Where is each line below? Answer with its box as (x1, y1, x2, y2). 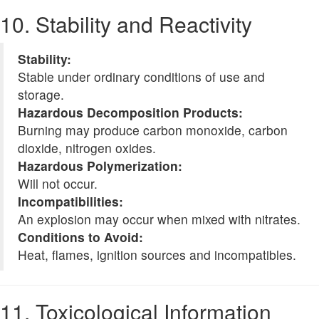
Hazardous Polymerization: (18, 157, 182, 175)
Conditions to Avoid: (18, 228, 143, 246)
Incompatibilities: (18, 192, 123, 211)
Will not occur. (18, 174, 98, 193)
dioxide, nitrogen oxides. (18, 139, 156, 157)
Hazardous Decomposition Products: (18, 103, 243, 122)
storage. (18, 85, 64, 104)
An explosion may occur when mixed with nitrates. (18, 210, 300, 229)
